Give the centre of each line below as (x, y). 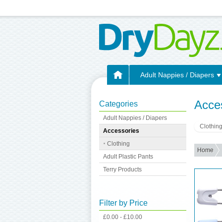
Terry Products (122, 169)
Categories (118, 104)
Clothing (118, 144)
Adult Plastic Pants (128, 157)
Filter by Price (123, 203)
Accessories (121, 131)
